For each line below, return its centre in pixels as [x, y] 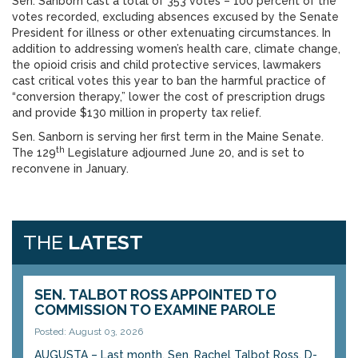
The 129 [34, 153]
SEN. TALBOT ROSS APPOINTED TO [155, 294]
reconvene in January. [70, 169]
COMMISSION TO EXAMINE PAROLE [155, 310]
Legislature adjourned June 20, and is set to [185, 153]
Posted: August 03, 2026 [89, 332]
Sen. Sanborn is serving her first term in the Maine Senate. [168, 137]
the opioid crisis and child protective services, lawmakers [167, 65]
